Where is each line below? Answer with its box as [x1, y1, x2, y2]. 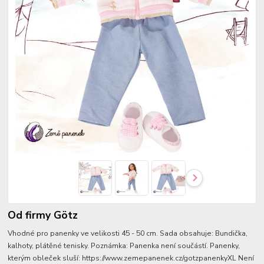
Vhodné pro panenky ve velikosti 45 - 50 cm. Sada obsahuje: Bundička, [8, 229, 248, 239]
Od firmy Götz [8, 208, 78, 223]
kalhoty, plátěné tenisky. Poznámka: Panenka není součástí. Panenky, [8, 241, 240, 251]
